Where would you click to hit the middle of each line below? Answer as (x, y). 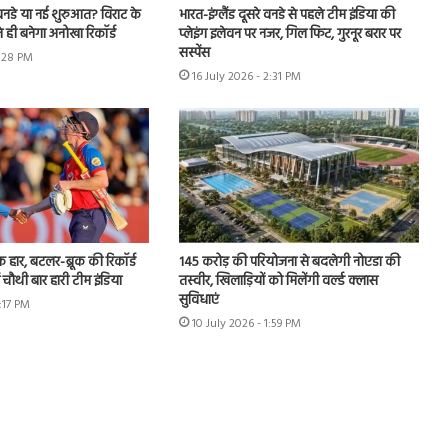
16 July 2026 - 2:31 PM (246, 76)
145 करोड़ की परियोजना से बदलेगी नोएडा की (289, 263)
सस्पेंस (194, 53)
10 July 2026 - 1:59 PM (246, 324)
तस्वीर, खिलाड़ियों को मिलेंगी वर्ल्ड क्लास (278, 282)
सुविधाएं (198, 301)
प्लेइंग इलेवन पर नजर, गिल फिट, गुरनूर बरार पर (289, 34)
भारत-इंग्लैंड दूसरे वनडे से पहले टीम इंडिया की (286, 15)
